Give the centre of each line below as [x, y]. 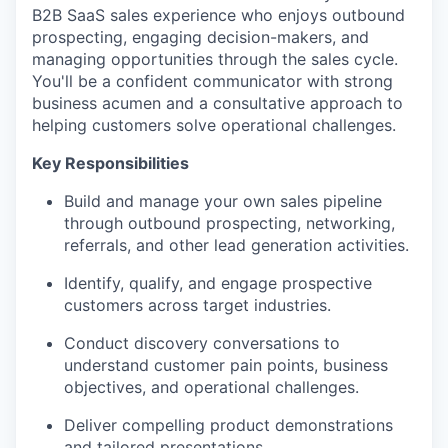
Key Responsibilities [110, 163]
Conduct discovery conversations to [202, 343]
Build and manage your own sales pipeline [223, 201]
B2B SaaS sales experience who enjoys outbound [218, 15]
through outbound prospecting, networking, [229, 223]
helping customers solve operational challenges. [214, 125]
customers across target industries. [197, 305]
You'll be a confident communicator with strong [212, 81]
